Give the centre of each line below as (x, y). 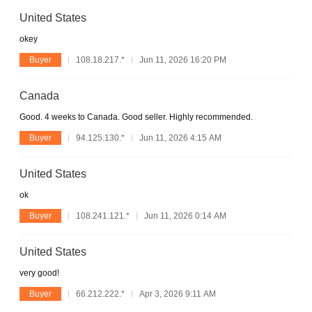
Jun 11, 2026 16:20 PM (183, 60)
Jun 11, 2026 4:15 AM (180, 138)
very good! (39, 273)
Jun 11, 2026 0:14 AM (185, 216)
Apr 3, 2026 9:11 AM (178, 294)
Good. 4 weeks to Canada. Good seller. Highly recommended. (136, 117)
